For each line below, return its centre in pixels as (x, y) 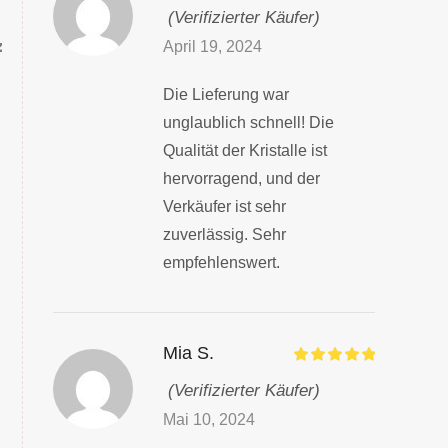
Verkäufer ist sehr (224, 206)
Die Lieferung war (225, 94)
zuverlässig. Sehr (224, 234)
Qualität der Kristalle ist (244, 150)
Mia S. (188, 353)
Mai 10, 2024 (208, 420)
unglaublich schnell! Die (248, 122)
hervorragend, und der (241, 178)
